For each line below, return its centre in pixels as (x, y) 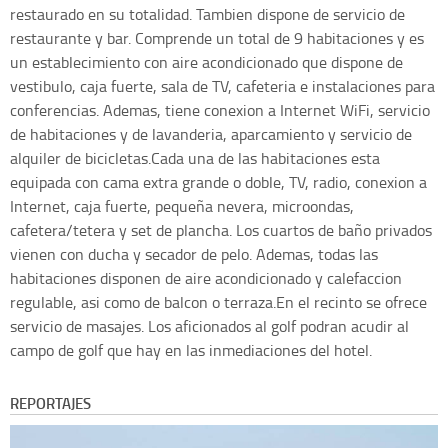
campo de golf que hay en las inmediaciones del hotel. (191, 350)
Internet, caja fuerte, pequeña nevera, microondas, (182, 206)
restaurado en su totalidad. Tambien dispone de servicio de (207, 14)
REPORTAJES (50, 403)
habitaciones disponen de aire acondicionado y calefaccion (206, 278)
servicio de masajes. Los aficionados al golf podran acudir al (209, 326)
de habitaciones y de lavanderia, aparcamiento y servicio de (211, 134)
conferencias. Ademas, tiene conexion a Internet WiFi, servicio (220, 110)
